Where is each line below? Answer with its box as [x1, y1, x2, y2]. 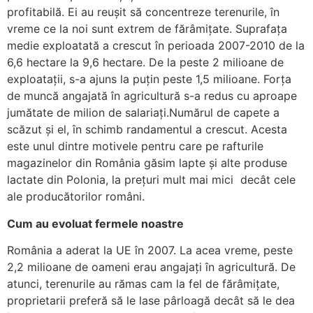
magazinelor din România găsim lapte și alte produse [7, 156, 287, 170]
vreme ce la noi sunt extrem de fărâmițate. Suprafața [7, 22, 287, 36]
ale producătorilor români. [7, 189, 145, 204]
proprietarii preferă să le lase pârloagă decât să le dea [7, 293, 295, 307]
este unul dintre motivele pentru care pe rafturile [7, 139, 263, 154]
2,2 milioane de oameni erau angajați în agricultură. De [7, 259, 296, 274]
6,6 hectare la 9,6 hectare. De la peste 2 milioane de [7, 55, 284, 70]
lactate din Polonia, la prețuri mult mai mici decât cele [7, 173, 296, 187]
